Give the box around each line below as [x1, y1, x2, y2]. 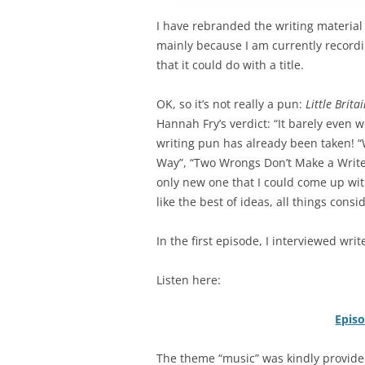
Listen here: [156, 272, 221, 288]
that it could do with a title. [156, 57, 304, 73]
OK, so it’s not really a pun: [156, 96, 306, 112]
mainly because [156, 37, 242, 54]
